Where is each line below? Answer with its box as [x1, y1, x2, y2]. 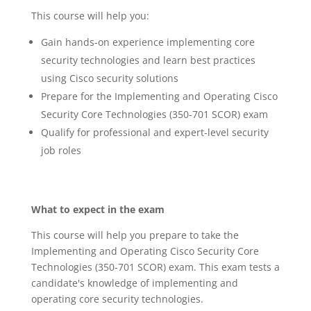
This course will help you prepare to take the [31, 228, 239, 242]
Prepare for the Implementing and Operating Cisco [40, 90, 278, 103]
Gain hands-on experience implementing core [40, 35, 255, 49]
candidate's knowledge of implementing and [31, 276, 238, 289]
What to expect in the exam [31, 203, 165, 216]
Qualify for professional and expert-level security [40, 126, 269, 139]
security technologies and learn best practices [40, 53, 255, 67]
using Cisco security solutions [40, 72, 178, 85]
